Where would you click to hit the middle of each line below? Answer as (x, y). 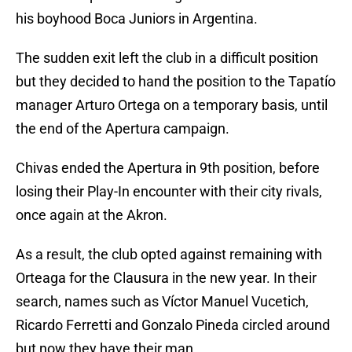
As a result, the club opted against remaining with (169, 255)
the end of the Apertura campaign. (123, 129)
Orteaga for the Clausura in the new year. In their (166, 278)
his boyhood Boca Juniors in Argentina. (137, 19)
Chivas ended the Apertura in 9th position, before (168, 168)
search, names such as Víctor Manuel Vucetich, (162, 302)
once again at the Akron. (92, 215)
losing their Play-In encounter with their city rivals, (169, 192)
